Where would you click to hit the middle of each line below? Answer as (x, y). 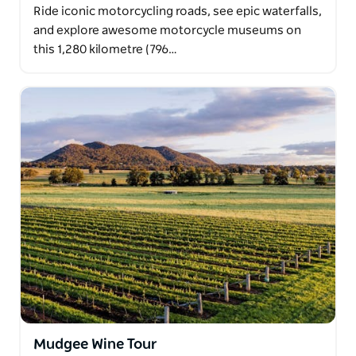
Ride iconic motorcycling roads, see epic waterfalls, (178, 11)
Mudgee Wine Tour (95, 344)
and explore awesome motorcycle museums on (167, 30)
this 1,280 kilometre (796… (105, 49)
